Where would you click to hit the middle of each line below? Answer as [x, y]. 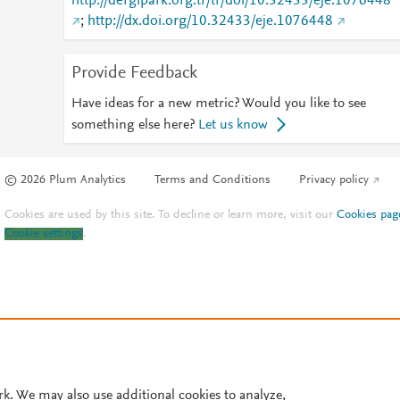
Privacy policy [334, 181]
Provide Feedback [134, 73]
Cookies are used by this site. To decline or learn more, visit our [171, 216]
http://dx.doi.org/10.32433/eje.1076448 [210, 21]
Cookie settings [44, 234]
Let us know [233, 125]
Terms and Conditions [213, 181]
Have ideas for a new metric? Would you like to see [218, 104]
